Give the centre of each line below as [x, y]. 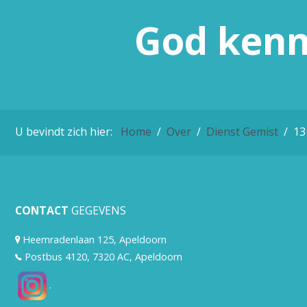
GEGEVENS [99, 210]
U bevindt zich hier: [66, 132]
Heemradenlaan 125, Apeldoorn [93, 240]
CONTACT [43, 210]
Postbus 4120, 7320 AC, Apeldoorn [102, 257]
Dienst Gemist [242, 132]
